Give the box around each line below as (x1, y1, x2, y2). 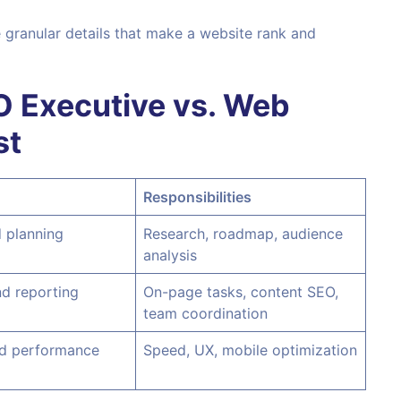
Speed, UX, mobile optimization (143, 341, 357, 360)
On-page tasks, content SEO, (143, 283, 338, 302)
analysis (143, 246, 197, 265)
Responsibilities (143, 188, 252, 207)
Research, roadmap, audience (143, 225, 343, 243)
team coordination (143, 304, 268, 323)
